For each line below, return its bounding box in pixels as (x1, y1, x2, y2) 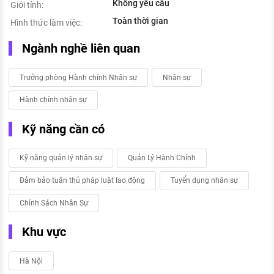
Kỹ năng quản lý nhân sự (20, 154, 102, 163)
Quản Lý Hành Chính (128, 154, 196, 163)
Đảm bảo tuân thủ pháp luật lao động (20, 176, 145, 185)
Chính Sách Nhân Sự (20, 199, 88, 207)
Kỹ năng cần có (22, 121, 105, 136)
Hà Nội (20, 256, 43, 265)
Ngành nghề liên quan (22, 41, 140, 56)
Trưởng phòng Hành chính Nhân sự (20, 73, 137, 82)
